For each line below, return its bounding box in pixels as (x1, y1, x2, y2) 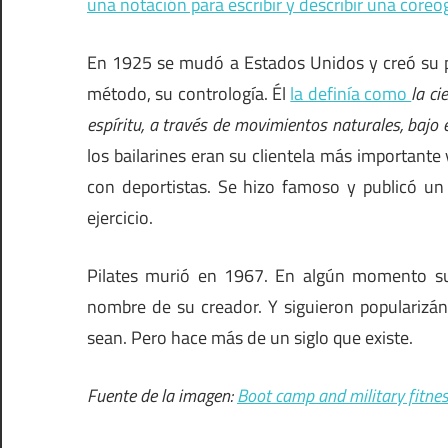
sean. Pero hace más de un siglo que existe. (87, 324, 413, 352)
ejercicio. (87, 204, 153, 232)
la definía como (290, 80, 412, 108)
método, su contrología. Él (87, 80, 291, 108)
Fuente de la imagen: (87, 382, 237, 410)
